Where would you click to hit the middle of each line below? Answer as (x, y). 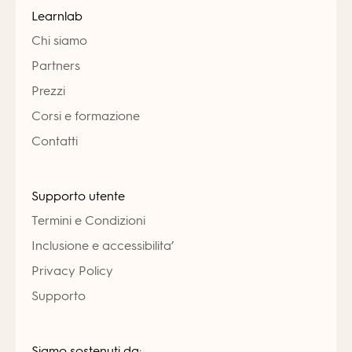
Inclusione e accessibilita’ (103, 246)
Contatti (55, 141)
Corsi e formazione (86, 116)
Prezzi (48, 91)
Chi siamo (59, 40)
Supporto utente (78, 196)
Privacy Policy (72, 271)
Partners (56, 66)
